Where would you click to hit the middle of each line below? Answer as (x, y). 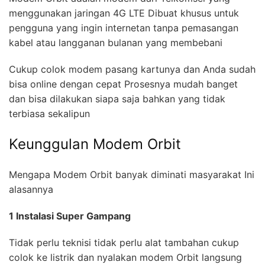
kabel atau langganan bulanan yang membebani (116, 42)
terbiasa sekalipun (49, 113)
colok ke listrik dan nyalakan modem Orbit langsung (125, 257)
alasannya (31, 189)
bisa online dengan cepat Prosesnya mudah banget (123, 84)
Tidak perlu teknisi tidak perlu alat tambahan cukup (124, 242)
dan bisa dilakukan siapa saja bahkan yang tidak (117, 98)
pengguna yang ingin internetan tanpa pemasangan (124, 28)
